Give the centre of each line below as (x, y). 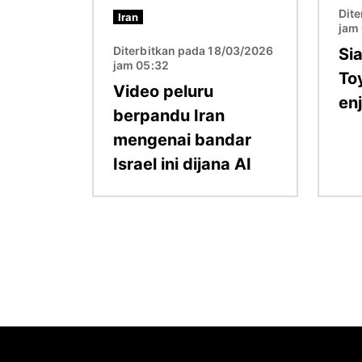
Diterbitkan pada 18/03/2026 (194, 50)
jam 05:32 (141, 65)
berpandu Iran (169, 115)
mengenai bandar (182, 139)
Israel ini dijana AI (182, 164)
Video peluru (163, 91)
